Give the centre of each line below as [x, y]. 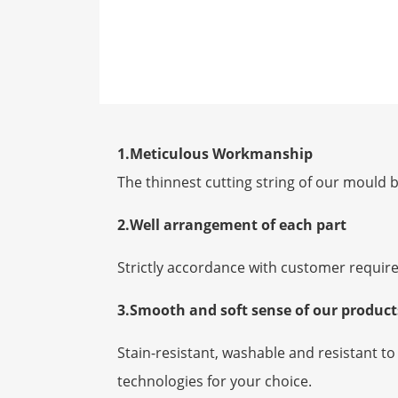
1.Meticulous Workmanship [215, 154]
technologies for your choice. [215, 382]
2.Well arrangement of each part [232, 225]
